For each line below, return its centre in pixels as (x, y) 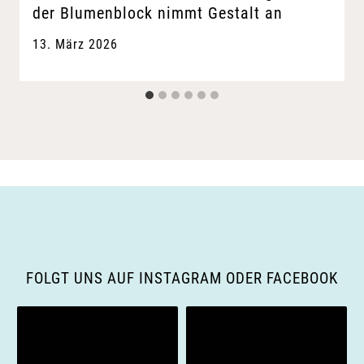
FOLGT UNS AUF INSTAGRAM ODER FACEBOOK (182, 278)
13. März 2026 (75, 45)
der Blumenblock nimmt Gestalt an (158, 13)
